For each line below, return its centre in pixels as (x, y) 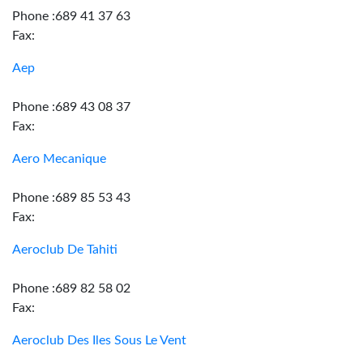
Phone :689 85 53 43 (71, 198)
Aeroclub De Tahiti (65, 250)
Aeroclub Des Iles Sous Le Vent (99, 340)
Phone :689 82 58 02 (71, 288)
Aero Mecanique (59, 159)
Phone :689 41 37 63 (71, 16)
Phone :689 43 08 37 (71, 107)
